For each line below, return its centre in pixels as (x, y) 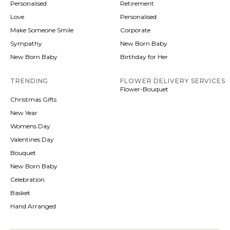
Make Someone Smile (42, 30)
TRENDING (30, 81)
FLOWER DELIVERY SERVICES (173, 81)
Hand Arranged (33, 206)
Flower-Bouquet (144, 89)
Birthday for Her (144, 56)
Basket (20, 193)
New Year (24, 112)
